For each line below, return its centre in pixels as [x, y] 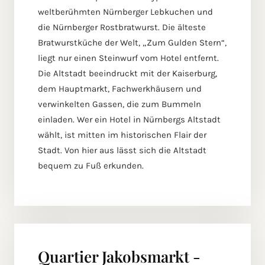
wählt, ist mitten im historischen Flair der [122, 135]
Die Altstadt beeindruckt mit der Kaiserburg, [127, 74]
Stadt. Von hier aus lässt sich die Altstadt [122, 151]
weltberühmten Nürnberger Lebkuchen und [125, 12]
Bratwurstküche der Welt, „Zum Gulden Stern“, [132, 43]
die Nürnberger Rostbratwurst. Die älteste [122, 28]
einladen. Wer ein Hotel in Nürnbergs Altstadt [129, 120]
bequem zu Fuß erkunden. [91, 166]
